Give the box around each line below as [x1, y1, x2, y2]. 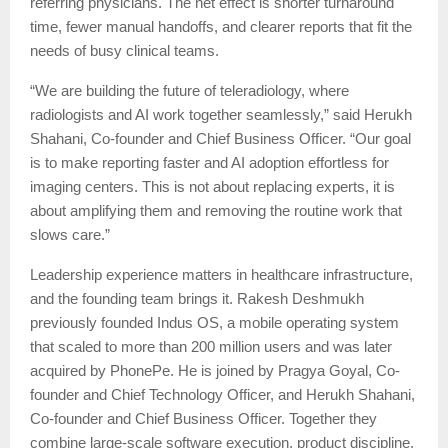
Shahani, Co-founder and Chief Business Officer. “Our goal [30, 131, 411, 148]
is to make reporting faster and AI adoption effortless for [30, 155, 389, 172]
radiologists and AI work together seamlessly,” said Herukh [30, 107, 412, 124]
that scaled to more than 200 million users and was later [30, 339, 392, 356]
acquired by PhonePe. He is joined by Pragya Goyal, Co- [30, 363, 400, 380]
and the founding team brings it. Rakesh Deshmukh [30, 291, 364, 308]
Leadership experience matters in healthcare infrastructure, [30, 267, 413, 284]
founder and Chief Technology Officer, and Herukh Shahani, [30, 387, 415, 404]
